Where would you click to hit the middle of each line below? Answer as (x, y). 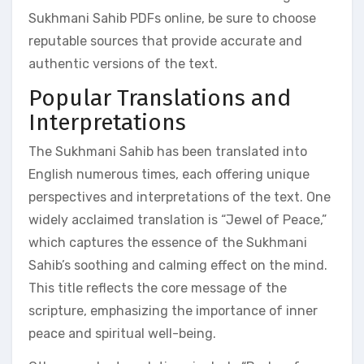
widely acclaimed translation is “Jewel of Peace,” (178, 219)
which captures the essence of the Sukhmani (168, 242)
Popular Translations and (160, 98)
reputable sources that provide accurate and (165, 41)
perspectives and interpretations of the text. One (180, 197)
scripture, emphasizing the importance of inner (173, 310)
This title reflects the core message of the (158, 288)
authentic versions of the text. (123, 64)
